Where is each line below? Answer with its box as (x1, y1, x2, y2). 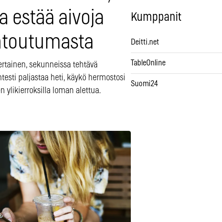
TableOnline (131, 59, 166, 67)
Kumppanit (131, 11, 181, 24)
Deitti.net (131, 38, 159, 47)
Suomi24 (131, 80, 158, 88)
